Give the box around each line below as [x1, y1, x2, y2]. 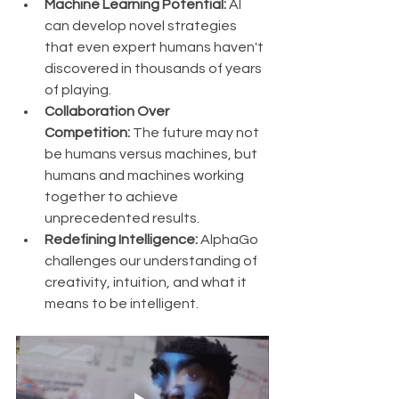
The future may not [130, 126, 262, 141]
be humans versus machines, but [45, 147, 260, 162]
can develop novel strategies [45, 19, 240, 34]
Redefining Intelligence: [45, 232, 198, 248]
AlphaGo [198, 232, 261, 248]
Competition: [45, 126, 130, 141]
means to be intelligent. [45, 297, 199, 312]
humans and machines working [45, 168, 247, 183]
